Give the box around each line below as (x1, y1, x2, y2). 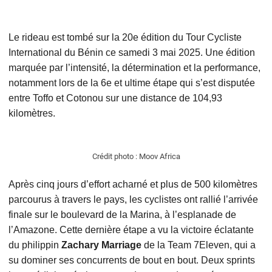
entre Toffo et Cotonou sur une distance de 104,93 (8, 93, 222, 104)
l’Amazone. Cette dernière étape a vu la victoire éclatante (8, 225, 254, 236)
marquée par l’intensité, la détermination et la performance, (8, 63, 260, 73)
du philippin (8, 240, 61, 251)
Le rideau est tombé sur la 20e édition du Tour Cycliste (8, 32, 242, 43)
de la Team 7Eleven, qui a (143, 240, 256, 251)
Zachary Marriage (61, 240, 144, 251)
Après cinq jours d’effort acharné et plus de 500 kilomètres (8, 179, 257, 190)
